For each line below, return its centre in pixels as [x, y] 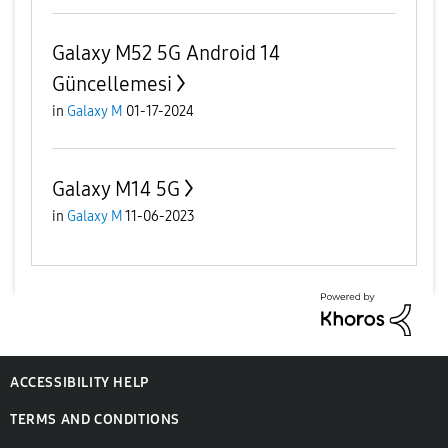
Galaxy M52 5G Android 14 [166, 53]
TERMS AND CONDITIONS [95, 419]
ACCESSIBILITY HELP [79, 382]
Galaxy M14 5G [116, 189]
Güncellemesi [112, 84]
